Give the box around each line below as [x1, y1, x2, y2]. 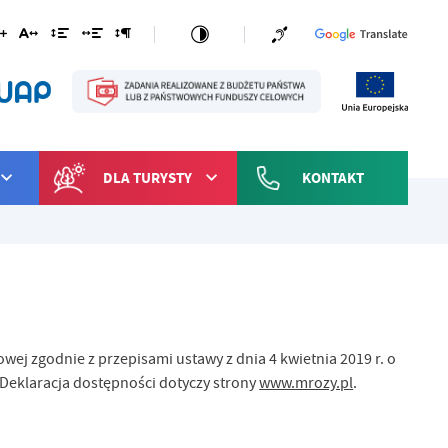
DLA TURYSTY [103, 168, 193, 189]
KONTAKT [301, 168, 364, 189]
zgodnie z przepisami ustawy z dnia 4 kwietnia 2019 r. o [28, 349, 397, 370]
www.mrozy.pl [259, 373, 354, 394]
